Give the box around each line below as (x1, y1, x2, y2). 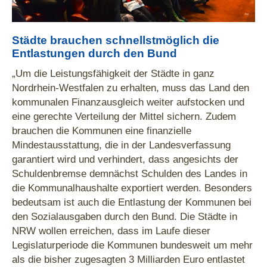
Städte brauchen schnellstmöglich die (12, 33, 219, 46)
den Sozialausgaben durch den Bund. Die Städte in (12, 210, 237, 222)
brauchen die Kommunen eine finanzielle (12, 124, 191, 136)
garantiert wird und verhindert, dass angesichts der (12, 153, 238, 165)
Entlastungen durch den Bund (12, 46, 177, 60)
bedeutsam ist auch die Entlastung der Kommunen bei (12, 195, 252, 208)
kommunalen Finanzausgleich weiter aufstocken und (12, 95, 244, 108)
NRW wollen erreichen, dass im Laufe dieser (12, 224, 210, 237)
